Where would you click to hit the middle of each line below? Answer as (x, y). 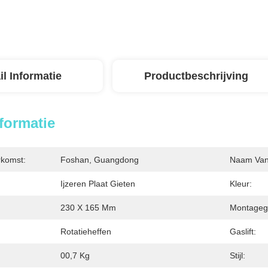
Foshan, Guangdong (100, 160)
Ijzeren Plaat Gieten (98, 184)
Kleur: (241, 184)
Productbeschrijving (196, 76)
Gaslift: (243, 232)
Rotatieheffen (86, 232)
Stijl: (237, 255)
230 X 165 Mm (88, 208)
